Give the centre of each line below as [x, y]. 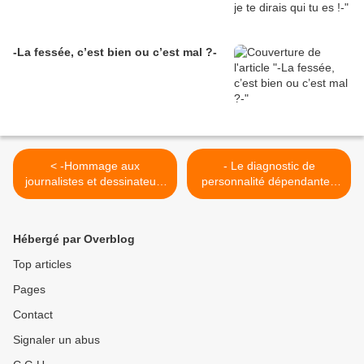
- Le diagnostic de [269, 166]
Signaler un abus [56, 340]
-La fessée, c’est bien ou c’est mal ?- [115, 52]
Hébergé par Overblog [74, 239]
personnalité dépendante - [269, 182]
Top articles [42, 264]
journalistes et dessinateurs [95, 182]
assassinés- [95, 197]
